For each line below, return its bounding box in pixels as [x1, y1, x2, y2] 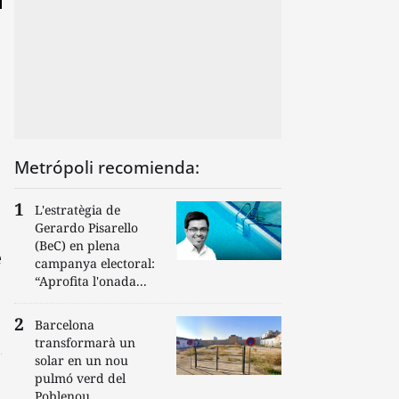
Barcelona [35, 316, 94, 333]
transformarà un [35, 334, 135, 351]
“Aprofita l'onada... [35, 273, 147, 289]
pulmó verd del [35, 370, 126, 387]
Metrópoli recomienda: [14, 156, 199, 179]
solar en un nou [35, 352, 128, 369]
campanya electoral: [35, 255, 155, 272]
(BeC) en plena [35, 237, 120, 254]
